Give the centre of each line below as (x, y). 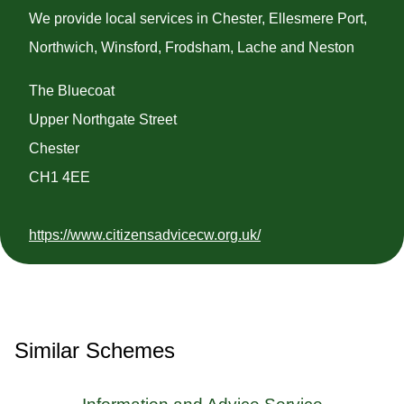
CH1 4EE (60, 177)
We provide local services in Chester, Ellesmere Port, (198, 18)
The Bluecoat (72, 90)
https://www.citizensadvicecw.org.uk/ (145, 234)
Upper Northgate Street (103, 119)
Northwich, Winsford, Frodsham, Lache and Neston (192, 47)
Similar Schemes (95, 350)
